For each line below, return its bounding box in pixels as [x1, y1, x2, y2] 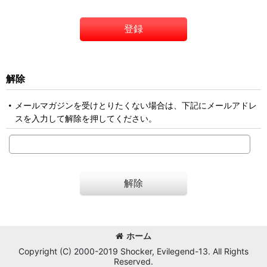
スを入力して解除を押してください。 [15, 113, 157, 123]
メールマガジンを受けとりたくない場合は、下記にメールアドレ [15, 100, 257, 110]
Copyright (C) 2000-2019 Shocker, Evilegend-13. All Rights [18, 246, 249, 256]
